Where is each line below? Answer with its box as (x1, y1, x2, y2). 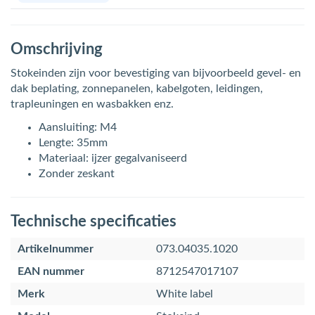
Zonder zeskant (39, 168, 115, 179)
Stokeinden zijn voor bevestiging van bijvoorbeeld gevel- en (11, 67, 301, 79)
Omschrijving (11, 41, 103, 57)
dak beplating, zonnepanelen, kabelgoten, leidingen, (11, 83, 263, 94)
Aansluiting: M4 (39, 122, 117, 133)
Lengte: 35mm (39, 137, 108, 148)
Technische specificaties (11, 214, 176, 229)
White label (156, 288, 213, 300)
